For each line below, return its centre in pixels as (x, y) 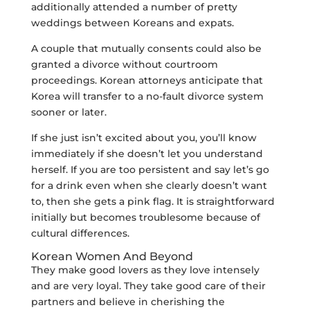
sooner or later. (69, 112)
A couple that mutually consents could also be (146, 48)
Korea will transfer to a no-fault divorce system (147, 96)
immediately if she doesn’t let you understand (147, 154)
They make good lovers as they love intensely (145, 270)
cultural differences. (80, 233)
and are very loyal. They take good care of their (148, 286)
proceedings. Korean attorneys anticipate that (147, 80)
